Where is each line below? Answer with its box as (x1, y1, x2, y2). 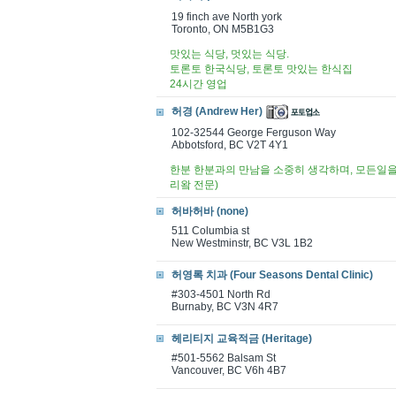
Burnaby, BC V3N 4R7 (171, 301, 278, 313)
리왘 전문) (170, 179, 218, 191)
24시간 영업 (170, 78, 227, 90)
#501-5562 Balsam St (171, 352, 276, 364)
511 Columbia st (171, 225, 249, 237)
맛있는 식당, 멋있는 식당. (170, 48, 289, 60)
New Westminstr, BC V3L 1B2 (171, 237, 313, 249)
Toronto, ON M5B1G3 (171, 23, 274, 35)
